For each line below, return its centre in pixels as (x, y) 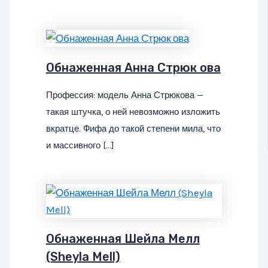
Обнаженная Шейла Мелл (123, 238)
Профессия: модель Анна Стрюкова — (124, 95)
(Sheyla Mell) (83, 256)
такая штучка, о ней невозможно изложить (133, 112)
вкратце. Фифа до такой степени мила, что (133, 129)
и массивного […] (80, 146)
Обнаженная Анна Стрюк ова (133, 68)
